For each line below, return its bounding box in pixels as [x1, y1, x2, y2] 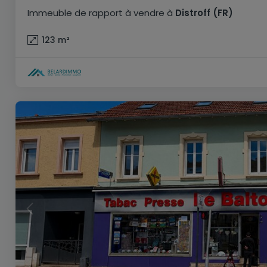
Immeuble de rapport [27, 7, 123, 19]
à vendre [125, 7, 164, 19]
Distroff [173, 7, 210, 19]
